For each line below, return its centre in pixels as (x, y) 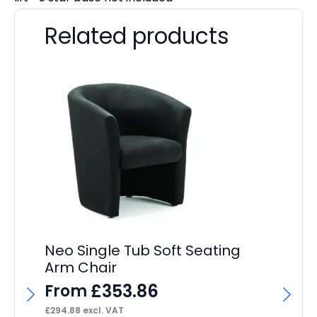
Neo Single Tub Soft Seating (143, 251)
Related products (137, 36)
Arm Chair (81, 268)
